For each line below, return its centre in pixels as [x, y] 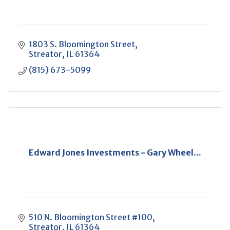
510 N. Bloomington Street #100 [91, 217]
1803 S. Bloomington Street [82, 44]
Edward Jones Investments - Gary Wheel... [115, 152]
